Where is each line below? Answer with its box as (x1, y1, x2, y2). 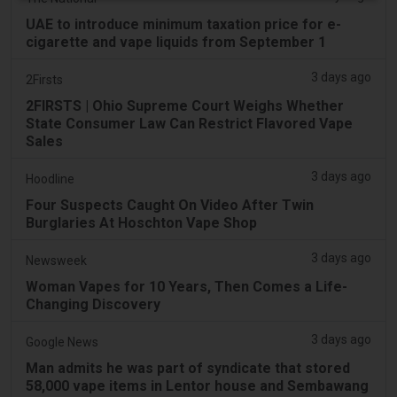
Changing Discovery (26, 295, 160, 313)
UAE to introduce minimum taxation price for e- (26, 15, 341, 33)
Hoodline (26, 171, 74, 186)
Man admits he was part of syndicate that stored (26, 359, 350, 377)
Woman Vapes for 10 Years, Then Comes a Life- (26, 277, 347, 295)
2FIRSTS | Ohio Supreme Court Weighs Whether (26, 97, 344, 114)
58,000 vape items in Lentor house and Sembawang (26, 377, 369, 394)
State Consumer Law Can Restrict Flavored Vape (26, 114, 353, 132)
